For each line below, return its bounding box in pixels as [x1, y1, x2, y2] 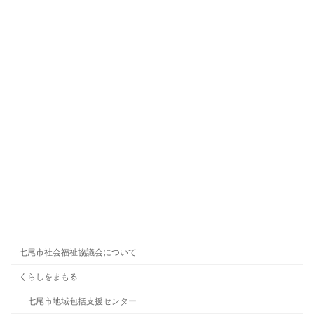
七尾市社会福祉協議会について [19, 247, 137, 258]
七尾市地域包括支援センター [27, 296, 137, 306]
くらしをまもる [19, 271, 78, 282]
